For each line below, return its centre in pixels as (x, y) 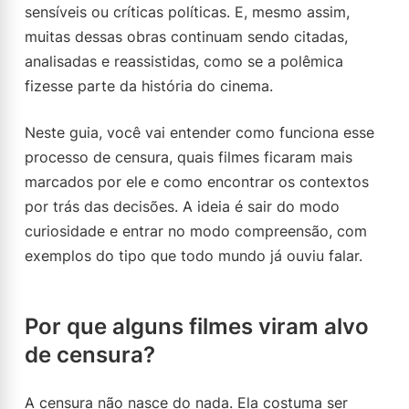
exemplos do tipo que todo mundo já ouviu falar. (194, 256)
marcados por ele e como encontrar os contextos (197, 182)
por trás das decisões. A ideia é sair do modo (182, 206)
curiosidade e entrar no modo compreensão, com (196, 231)
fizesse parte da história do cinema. (149, 86)
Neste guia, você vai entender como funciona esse (199, 132)
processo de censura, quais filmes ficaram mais (189, 157)
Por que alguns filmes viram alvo (197, 326)
